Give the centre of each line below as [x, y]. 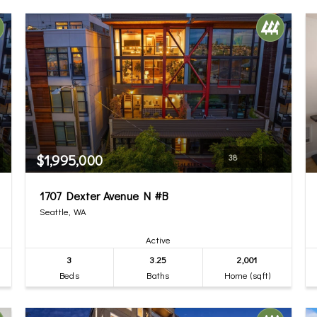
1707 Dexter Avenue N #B [104, 196]
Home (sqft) [247, 275]
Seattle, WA [63, 211]
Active [158, 240]
